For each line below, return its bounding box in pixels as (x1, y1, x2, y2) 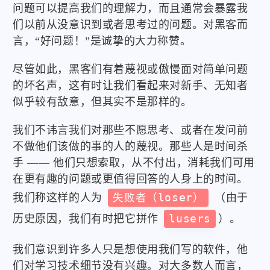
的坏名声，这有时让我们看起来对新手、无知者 (13, 80, 248, 92)
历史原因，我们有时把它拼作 (13, 213, 162, 225)
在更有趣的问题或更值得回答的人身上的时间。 (13, 173, 248, 186)
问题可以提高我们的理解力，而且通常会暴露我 (13, 2, 248, 15)
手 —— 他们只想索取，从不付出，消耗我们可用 (13, 157, 255, 169)
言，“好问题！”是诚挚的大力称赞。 (13, 35, 192, 48)
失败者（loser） (113, 192, 204, 204)
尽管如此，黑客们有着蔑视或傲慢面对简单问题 (13, 63, 248, 76)
